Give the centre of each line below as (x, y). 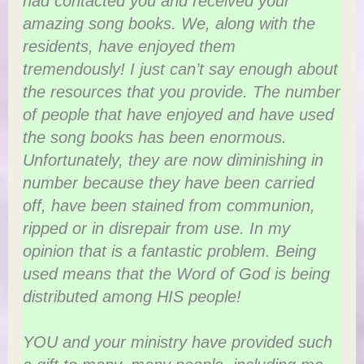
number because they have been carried (169, 183)
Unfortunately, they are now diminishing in (173, 160)
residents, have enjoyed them (130, 47)
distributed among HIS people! (132, 297)
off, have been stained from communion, (169, 206)
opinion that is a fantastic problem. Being (170, 251)
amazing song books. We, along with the (169, 24)
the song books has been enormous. (155, 138)
